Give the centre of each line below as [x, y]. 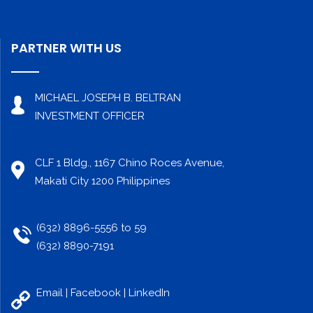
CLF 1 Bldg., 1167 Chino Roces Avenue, [130, 163]
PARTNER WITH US [66, 48]
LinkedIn [149, 293]
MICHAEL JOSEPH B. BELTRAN [108, 98]
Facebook [96, 293]
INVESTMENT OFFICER [90, 116]
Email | [53, 293]
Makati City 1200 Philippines [102, 181]
